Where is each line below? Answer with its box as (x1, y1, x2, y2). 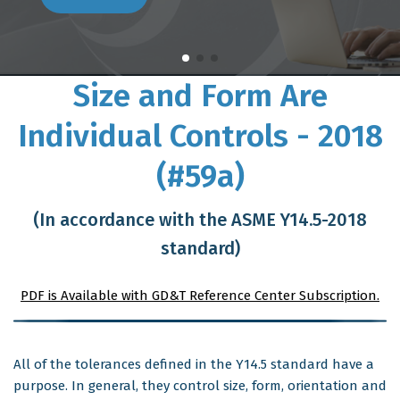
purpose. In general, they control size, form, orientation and (13, 378, 387, 394)
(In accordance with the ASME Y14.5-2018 (33, 209, 367, 230)
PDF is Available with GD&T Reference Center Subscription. (21, 287, 379, 304)
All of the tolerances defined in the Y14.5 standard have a (13, 356, 374, 372)
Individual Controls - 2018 (17, 117, 383, 154)
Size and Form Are (72, 77, 328, 114)
